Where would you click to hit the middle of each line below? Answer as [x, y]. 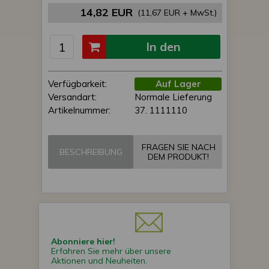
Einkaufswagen [151, 71]
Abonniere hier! [83, 242]
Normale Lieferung [173, 97]
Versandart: [72, 97]
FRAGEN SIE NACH [178, 147]
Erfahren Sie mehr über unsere [111, 251]
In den [163, 47]
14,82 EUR [106, 13]
